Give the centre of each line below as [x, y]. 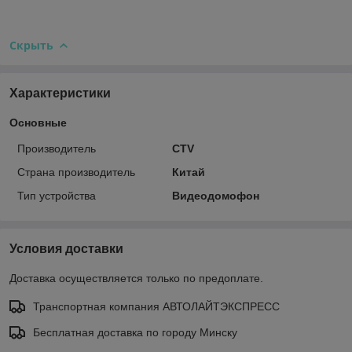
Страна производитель [76, 172]
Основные [38, 122]
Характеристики [60, 93]
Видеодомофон [215, 195]
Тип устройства [57, 195]
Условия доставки [66, 248]
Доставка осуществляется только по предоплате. [136, 278]
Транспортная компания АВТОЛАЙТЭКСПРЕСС [156, 306]
